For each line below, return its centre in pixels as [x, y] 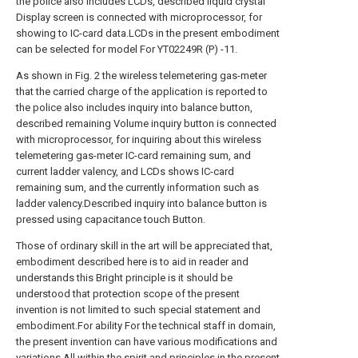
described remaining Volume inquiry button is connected [146, 123]
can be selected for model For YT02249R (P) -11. [127, 49]
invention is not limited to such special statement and [138, 310]
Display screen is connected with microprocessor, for [139, 17]
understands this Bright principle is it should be [124, 278]
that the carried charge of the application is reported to [142, 91]
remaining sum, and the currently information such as [137, 187]
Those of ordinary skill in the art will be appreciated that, [144, 246]
